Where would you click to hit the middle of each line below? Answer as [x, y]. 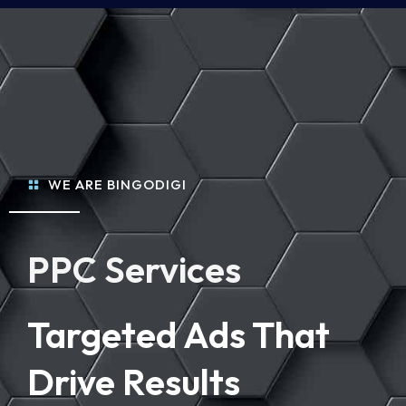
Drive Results [134, 381]
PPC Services [134, 269]
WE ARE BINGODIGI [117, 184]
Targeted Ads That [179, 334]
